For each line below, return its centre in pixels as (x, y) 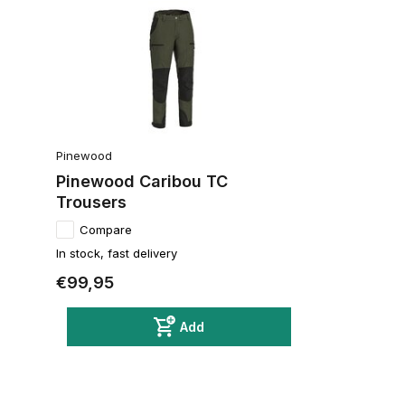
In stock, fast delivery (117, 253)
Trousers (91, 202)
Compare (106, 229)
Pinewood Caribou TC (142, 181)
